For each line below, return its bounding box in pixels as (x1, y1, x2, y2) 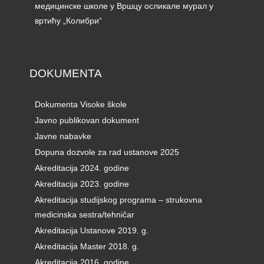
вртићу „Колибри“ (35, 15, 102, 25)
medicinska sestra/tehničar (35, 210, 134, 220)
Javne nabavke (35, 131, 91, 141)
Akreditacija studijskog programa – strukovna (35, 195, 202, 205)
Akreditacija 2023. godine (35, 179, 129, 189)
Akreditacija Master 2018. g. (35, 242, 139, 252)
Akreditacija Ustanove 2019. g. (35, 226, 148, 236)
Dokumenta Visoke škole (35, 100, 127, 110)
